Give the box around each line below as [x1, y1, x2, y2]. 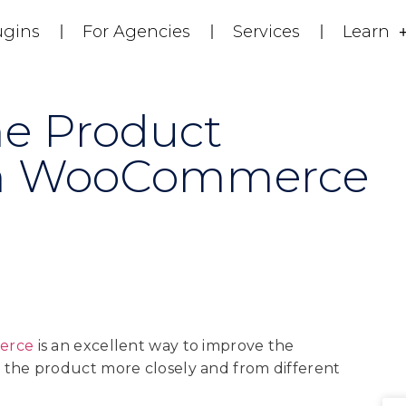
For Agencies [82, 22, 190, 42]
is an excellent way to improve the [34, 337, 295, 354]
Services [233, 22, 300, 42]
